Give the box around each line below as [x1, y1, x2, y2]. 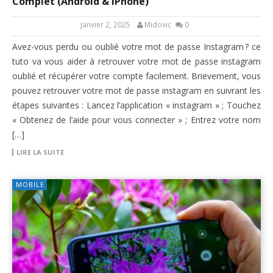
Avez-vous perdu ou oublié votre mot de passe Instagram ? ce [12, 41, 261, 53]
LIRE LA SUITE [16, 147, 64, 157]
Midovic [144, 19, 171, 30]
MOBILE [16, 180, 44, 190]
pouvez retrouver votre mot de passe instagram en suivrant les [12, 85, 261, 97]
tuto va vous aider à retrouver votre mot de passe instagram [12, 55, 261, 68]
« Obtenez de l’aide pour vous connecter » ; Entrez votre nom [12, 114, 261, 126]
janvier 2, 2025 [80, 19, 130, 30]
